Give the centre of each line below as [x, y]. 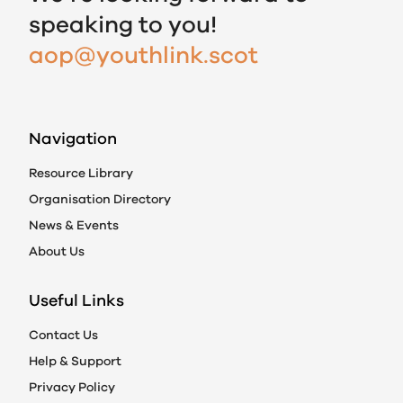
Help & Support [75, 361]
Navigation [73, 139]
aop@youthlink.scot [143, 55]
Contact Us [63, 335]
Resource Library [81, 173]
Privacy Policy [72, 387]
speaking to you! [123, 25]
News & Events [74, 225]
